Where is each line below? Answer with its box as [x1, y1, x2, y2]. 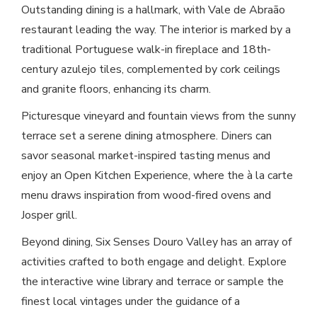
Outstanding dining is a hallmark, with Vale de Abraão [21, 2, 285, 18]
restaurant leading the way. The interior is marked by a [21, 22, 291, 38]
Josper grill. [21, 207, 80, 224]
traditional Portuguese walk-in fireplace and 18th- [21, 42, 271, 58]
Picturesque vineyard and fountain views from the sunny [21, 108, 296, 125]
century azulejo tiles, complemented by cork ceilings [21, 62, 280, 78]
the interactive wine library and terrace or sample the [21, 274, 284, 290]
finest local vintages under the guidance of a [21, 294, 240, 310]
